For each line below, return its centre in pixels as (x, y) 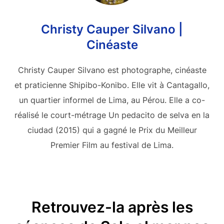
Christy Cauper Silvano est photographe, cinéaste (112, 70)
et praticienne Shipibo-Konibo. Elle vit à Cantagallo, (112, 85)
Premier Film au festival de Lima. (112, 145)
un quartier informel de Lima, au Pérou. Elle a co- (112, 100)
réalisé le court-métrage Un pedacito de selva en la (112, 115)
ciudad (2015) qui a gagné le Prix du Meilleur (112, 130)
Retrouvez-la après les (112, 207)
